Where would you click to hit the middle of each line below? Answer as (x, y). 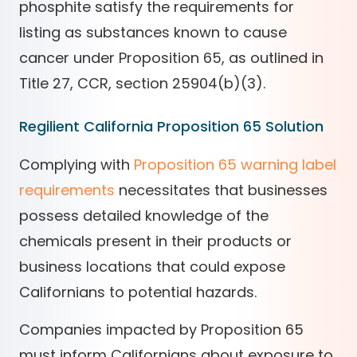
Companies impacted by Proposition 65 (161, 329)
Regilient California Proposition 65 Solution (171, 126)
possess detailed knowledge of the (144, 215)
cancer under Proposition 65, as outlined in (171, 57)
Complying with (76, 164)
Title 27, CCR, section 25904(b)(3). (142, 83)
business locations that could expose (152, 266)
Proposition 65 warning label (235, 164)
